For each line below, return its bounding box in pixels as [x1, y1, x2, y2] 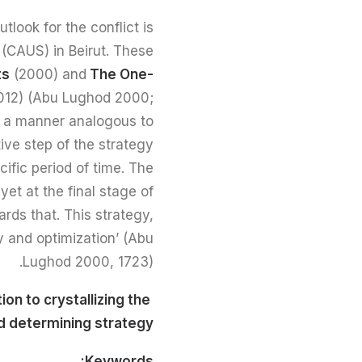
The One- [86, 66, 154, 82]
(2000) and [10, 66, 86, 82]
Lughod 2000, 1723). [23, 254, 154, 270]
